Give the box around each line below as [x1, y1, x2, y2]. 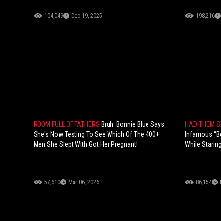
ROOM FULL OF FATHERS [34, 120, 101, 129]
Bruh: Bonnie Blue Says [101, 120, 164, 129]
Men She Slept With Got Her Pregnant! [34, 140, 138, 148]
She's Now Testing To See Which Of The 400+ [34, 130, 159, 139]
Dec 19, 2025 [71, 12, 102, 20]
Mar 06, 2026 [68, 179, 99, 186]
